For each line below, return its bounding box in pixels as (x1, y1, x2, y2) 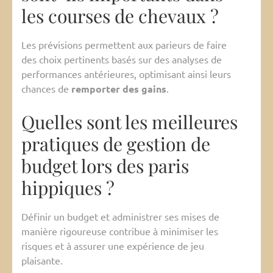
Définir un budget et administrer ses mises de (21, 210, 219, 223)
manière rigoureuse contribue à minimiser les (21, 225, 218, 238)
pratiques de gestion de (21, 132, 210, 157)
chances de (21, 82, 71, 95)
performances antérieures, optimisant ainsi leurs (21, 68, 231, 80)
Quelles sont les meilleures (21, 110, 238, 135)
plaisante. (21, 254, 63, 267)
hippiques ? (21, 175, 115, 200)
